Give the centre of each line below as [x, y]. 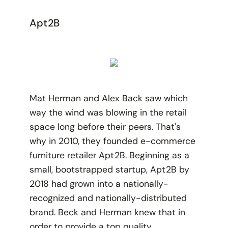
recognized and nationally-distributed [108, 198]
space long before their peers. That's [105, 127]
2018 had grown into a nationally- [99, 184]
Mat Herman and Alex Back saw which [108, 98]
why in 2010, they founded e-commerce [112, 141]
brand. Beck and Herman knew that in [107, 212]
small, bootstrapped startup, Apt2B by [109, 170]
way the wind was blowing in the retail [108, 113]
